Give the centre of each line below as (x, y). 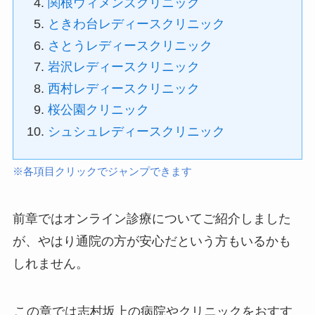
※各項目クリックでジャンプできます (102, 172)
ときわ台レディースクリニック (137, 24)
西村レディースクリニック (124, 88)
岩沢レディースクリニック (124, 67)
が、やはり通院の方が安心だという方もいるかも (152, 242)
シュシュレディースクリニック (137, 131)
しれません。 (50, 264)
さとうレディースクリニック (130, 45)
